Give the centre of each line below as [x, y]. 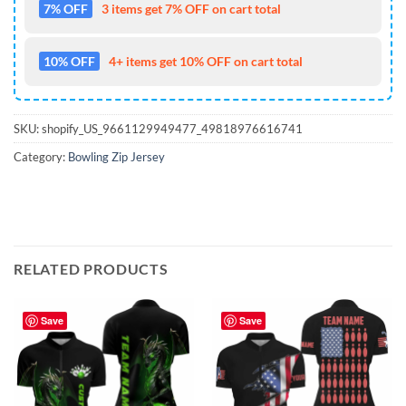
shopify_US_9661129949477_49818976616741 [172, 128]
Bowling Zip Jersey [116, 156]
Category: [41, 156]
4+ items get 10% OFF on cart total [206, 61]
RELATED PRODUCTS [91, 268]
